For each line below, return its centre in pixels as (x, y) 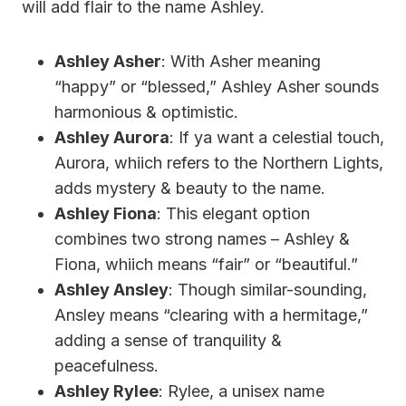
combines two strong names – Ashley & (202, 238)
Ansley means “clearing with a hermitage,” (211, 314)
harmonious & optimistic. (146, 111)
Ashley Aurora (112, 137)
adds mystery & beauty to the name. (190, 188)
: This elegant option (233, 213)
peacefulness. (106, 365)
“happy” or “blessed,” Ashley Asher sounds (217, 86)
